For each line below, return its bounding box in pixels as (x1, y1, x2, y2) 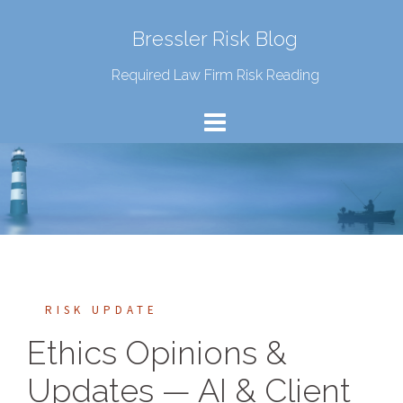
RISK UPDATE (45, 301, 158, 318)
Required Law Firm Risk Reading (111, 67, 319, 84)
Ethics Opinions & (27, 333, 287, 372)
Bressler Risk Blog (132, 27, 298, 50)
